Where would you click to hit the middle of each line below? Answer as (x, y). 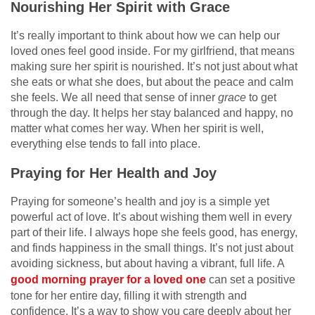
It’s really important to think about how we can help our (145, 35)
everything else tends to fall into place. (105, 143)
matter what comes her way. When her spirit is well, (137, 128)
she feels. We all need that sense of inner (114, 97)
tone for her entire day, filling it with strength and (129, 295)
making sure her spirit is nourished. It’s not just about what (154, 66)
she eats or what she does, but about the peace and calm (152, 82)
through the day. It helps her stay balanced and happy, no (152, 112)
